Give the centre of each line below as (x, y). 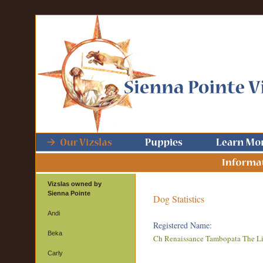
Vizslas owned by (75, 184)
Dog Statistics (179, 199)
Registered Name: (183, 225)
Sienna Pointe (69, 193)
